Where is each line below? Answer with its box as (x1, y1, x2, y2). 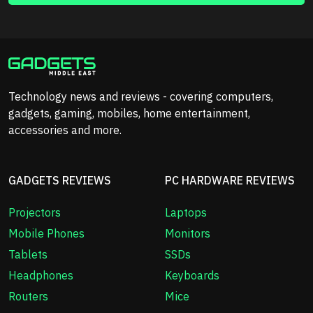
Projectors (8, 205, 61, 220)
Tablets (8, 247, 48, 262)
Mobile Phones (8, 226, 85, 241)
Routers (8, 289, 48, 304)
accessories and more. (8, 123, 122, 138)
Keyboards (165, 268, 219, 283)
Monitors (165, 226, 210, 241)
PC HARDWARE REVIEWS (165, 173, 295, 188)
